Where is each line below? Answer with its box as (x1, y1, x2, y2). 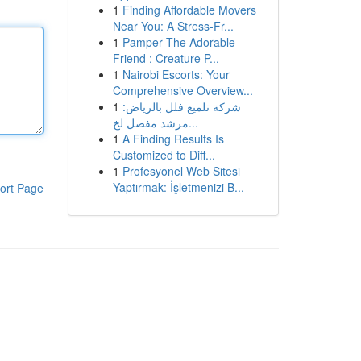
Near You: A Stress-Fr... (112, 18, 234, 34)
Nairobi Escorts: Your (122, 66, 230, 82)
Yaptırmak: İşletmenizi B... (112, 179, 244, 195)
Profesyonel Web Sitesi (122, 163, 240, 179)
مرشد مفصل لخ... (188, 114, 198, 131)
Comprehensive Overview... (112, 82, 253, 98)
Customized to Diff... (112, 147, 215, 163)
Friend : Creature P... (112, 50, 219, 66)
